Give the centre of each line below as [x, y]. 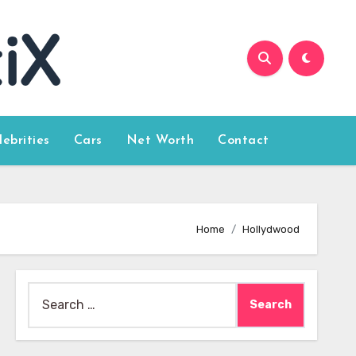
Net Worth [160, 141]
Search [48, 292]
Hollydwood [271, 229]
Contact [244, 141]
